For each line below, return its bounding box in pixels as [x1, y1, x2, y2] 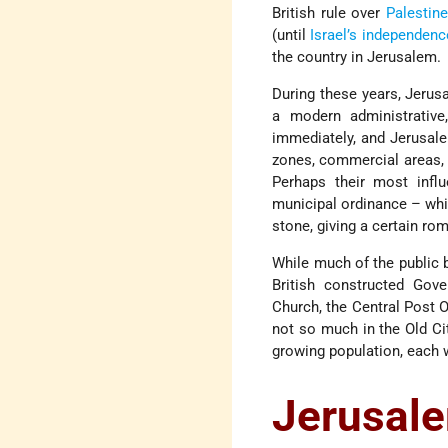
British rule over [272, 4, 386, 23]
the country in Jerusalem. [272, 48, 442, 67]
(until [272, 26, 311, 45]
